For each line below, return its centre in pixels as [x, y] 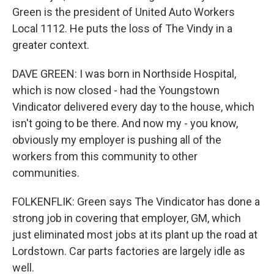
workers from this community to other [105, 156]
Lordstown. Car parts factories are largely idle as [129, 251]
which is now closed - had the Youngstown [116, 90]
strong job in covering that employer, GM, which [127, 218]
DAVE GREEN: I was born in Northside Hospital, [124, 74]
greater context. [51, 45]
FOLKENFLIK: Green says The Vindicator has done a [136, 202]
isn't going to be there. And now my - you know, [125, 123]
